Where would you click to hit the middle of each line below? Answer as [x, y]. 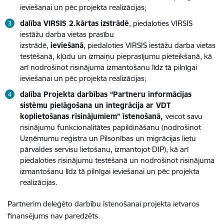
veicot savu [184, 116]
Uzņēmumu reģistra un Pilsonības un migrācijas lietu [108, 138]
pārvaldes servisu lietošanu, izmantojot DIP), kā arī [104, 149]
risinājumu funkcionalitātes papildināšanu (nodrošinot [110, 127]
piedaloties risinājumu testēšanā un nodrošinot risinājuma [117, 160]
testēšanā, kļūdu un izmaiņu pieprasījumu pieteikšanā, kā [116, 56]
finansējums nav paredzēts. [54, 215]
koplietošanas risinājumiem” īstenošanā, [93, 116]
